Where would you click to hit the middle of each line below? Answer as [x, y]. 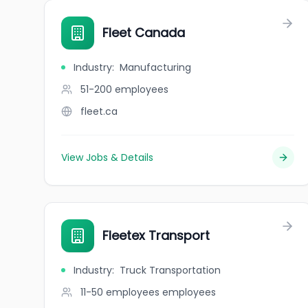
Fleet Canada [144, 33]
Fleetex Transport [156, 235]
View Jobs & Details [107, 157]
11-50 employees [120, 292]
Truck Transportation [170, 270]
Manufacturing [155, 67]
